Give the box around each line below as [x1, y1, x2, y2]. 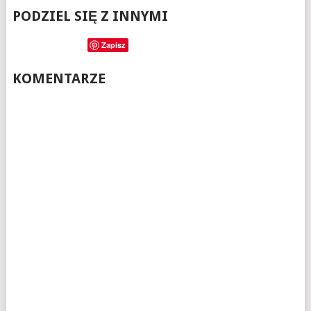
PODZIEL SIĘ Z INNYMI [12, 8, 168, 25]
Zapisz [101, 40, 126, 51]
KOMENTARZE [12, 70, 106, 87]
